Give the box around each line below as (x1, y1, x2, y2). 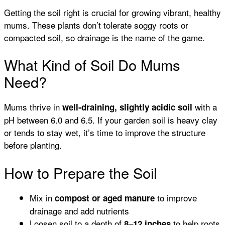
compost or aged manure (55, 191, 155, 204)
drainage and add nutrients (30, 204, 129, 217)
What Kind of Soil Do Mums (4, 54, 180, 75)
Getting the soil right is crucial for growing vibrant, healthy (4, 6, 221, 19)
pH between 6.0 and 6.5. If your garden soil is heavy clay (4, 114, 217, 127)
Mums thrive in (4, 100, 62, 114)
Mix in (30, 191, 55, 204)
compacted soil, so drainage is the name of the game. (4, 31, 205, 44)
